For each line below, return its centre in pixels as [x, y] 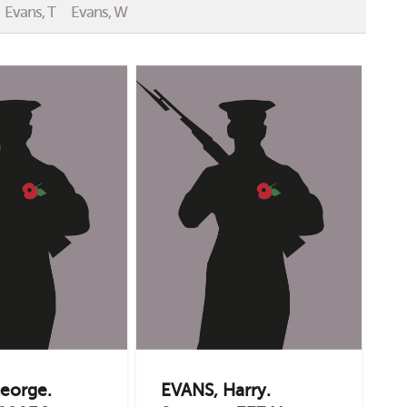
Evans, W [99, 11]
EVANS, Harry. [215, 391]
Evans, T [30, 11]
